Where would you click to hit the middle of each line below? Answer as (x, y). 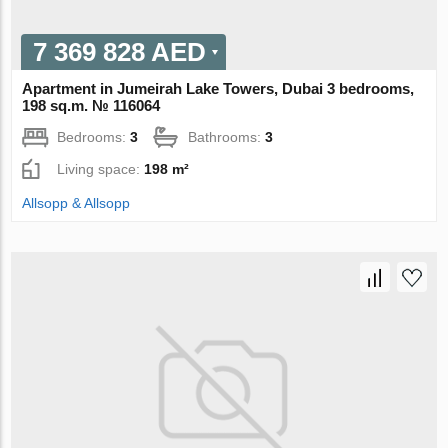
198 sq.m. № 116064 (91, 105)
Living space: (101, 168)
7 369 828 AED (120, 51)
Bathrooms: (227, 136)
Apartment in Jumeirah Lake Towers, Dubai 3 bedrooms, (218, 88)
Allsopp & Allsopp (76, 202)
